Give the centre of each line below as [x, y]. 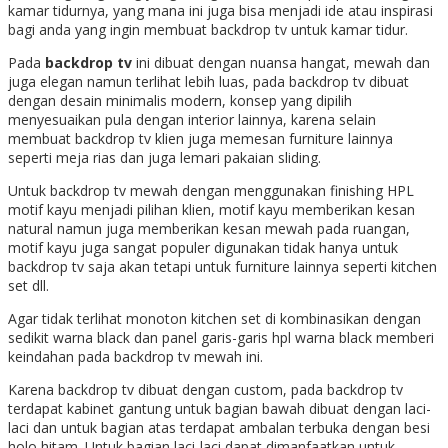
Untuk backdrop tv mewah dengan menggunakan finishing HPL [211, 191]
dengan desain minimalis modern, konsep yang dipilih [180, 101]
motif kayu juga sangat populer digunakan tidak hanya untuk [203, 248]
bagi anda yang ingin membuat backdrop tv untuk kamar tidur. [208, 30]
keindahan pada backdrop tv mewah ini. [137, 357]
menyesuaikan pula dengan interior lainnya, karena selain [192, 120]
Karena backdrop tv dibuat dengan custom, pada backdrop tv [205, 390]
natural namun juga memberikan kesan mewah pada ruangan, [209, 229]
